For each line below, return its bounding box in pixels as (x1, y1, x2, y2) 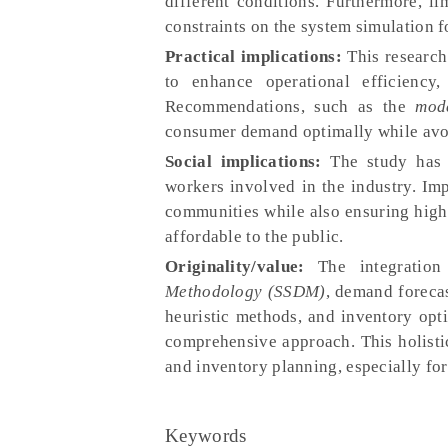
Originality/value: (165, 257, 305, 276)
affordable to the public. (165, 227, 344, 246)
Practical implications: (165, 47, 342, 66)
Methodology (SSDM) (165, 282, 326, 301)
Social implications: (165, 152, 322, 171)
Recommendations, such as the (165, 97, 416, 116)
